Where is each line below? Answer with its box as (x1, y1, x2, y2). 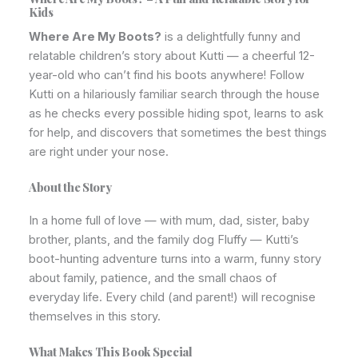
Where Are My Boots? (29, 30, 161, 45)
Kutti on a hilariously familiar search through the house (29, 87, 320, 102)
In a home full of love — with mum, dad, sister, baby (29, 213, 309, 229)
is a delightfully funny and (161, 30, 300, 45)
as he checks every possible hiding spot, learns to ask (29, 106, 324, 121)
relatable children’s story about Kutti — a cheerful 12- (29, 49, 315, 64)
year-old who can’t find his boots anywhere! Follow (29, 68, 304, 83)
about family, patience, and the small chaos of (29, 271, 276, 286)
